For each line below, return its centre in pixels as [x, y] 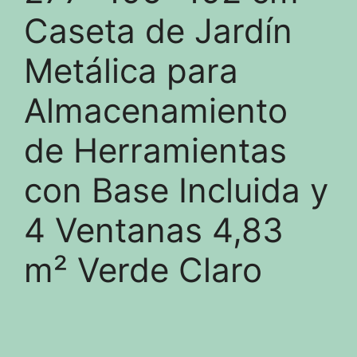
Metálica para [131, 71]
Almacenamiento [156, 110]
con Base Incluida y [176, 190]
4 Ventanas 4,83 [154, 230]
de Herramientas [155, 150]
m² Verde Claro [143, 270]
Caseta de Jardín [158, 31]
